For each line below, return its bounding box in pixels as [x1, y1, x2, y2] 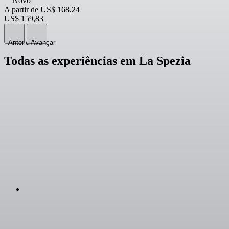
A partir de [4, 5, 38, 14]
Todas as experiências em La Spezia [4, 54, 191, 67]
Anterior [8, 39, 31, 47]
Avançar [31, 39, 55, 47]
